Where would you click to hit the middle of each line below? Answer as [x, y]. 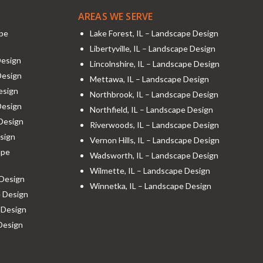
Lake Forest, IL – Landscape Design [154, 33]
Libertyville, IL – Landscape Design [152, 48]
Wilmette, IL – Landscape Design [150, 170]
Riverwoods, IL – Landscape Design [154, 124]
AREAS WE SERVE [115, 16]
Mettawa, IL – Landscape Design [149, 79]
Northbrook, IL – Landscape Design [154, 94]
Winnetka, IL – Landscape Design [150, 186]
